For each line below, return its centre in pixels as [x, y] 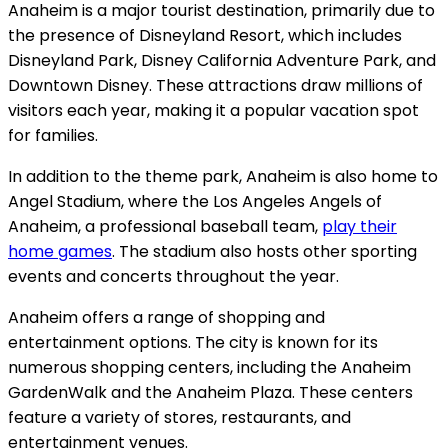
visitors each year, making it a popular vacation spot [213, 110]
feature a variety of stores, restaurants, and [179, 417]
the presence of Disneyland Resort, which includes [205, 35]
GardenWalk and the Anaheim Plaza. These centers [210, 392]
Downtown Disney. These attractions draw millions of [215, 85]
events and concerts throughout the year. [173, 276]
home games [60, 251]
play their [359, 226]
